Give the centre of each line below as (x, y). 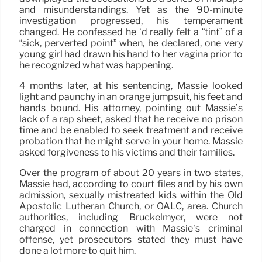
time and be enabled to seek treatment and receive (131, 130)
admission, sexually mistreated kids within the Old (131, 195)
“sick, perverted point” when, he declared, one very (131, 43)
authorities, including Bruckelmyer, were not (131, 217)
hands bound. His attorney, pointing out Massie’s (131, 108)
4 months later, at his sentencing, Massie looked (131, 85)
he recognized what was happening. (96, 65)
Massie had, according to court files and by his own (131, 184)
